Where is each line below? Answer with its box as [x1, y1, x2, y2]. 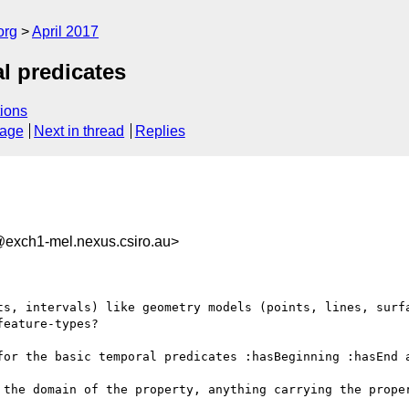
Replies [134, 123, 185, 140]
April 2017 [32, 24, 99, 39]
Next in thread [34, 123, 125, 140]
